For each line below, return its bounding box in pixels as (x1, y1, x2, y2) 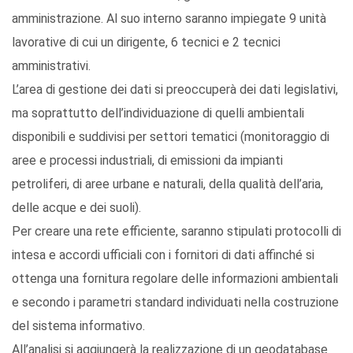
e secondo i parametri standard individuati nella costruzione (12, 295, 339, 310)
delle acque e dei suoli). (12, 200, 141, 216)
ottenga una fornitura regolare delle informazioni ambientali (12, 271, 338, 287)
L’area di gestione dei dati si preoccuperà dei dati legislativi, (12, 82, 338, 98)
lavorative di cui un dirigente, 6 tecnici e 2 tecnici (12, 35, 281, 50)
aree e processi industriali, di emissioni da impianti (12, 153, 283, 169)
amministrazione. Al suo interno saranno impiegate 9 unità (12, 11, 326, 27)
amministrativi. (12, 58, 91, 74)
